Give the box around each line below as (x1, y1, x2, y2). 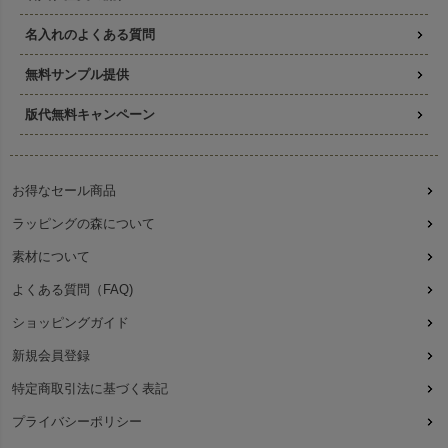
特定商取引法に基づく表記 (12, 381, 168, 397)
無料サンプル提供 (25, 67, 129, 83)
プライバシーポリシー (12, 414, 142, 430)
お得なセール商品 (12, 183, 116, 199)
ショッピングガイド (12, 315, 129, 331)
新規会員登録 (12, 348, 90, 364)
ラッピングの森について (12, 216, 155, 232)
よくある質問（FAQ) (12, 282, 133, 298)
